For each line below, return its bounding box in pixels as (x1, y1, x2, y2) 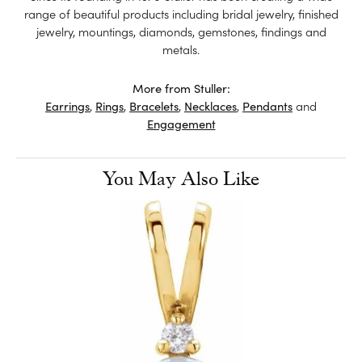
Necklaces (184, 96, 237, 114)
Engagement (146, 114, 216, 132)
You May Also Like (103, 166, 259, 191)
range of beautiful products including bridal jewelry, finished (23, 4, 339, 22)
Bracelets (129, 96, 179, 114)
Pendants (242, 96, 293, 114)
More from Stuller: (132, 78, 230, 96)
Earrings (45, 96, 90, 114)
